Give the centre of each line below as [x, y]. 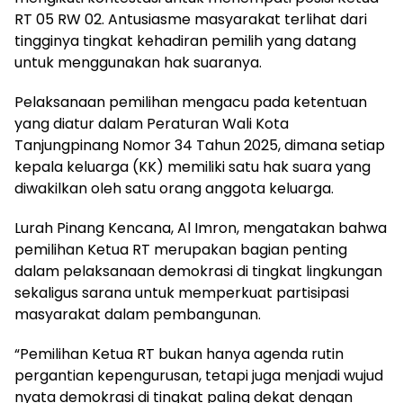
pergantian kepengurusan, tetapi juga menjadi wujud [199, 376]
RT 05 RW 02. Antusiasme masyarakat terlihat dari [191, 19]
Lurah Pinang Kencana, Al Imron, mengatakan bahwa [201, 228]
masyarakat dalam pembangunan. [138, 314]
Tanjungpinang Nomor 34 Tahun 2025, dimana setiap [200, 145]
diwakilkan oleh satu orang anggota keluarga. [174, 188]
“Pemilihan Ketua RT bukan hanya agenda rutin [179, 354]
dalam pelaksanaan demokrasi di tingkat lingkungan [198, 271]
